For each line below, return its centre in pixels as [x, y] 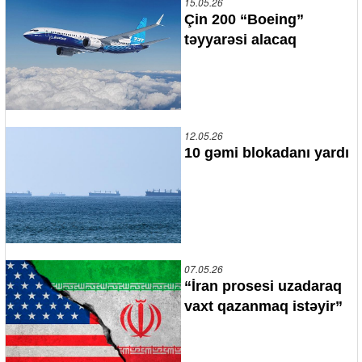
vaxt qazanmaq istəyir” [263, 306]
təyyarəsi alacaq [240, 39]
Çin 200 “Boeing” [244, 19]
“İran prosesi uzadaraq [263, 286]
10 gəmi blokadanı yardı [267, 152]
